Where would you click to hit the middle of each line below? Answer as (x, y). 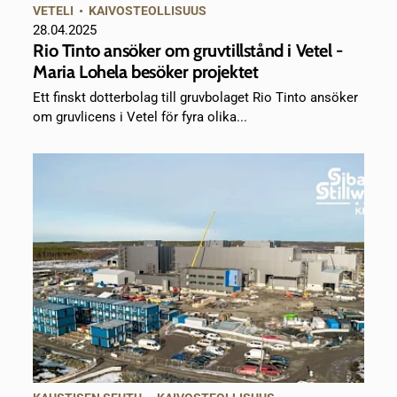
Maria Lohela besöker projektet (146, 71)
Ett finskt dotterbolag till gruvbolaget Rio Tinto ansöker (196, 97)
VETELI (54, 10)
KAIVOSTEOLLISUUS (148, 10)
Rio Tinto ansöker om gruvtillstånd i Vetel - (188, 50)
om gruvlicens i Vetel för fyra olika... (140, 117)
